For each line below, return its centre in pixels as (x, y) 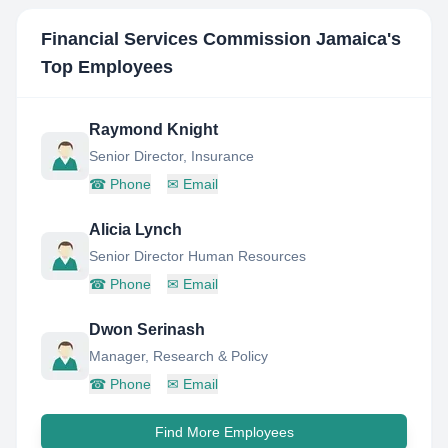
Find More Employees (224, 432)
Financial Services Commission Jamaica (214, 39)
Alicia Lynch (135, 229)
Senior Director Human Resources (197, 256)
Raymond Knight (153, 129)
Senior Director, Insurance (171, 156)
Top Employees (107, 67)
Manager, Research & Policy (178, 356)
